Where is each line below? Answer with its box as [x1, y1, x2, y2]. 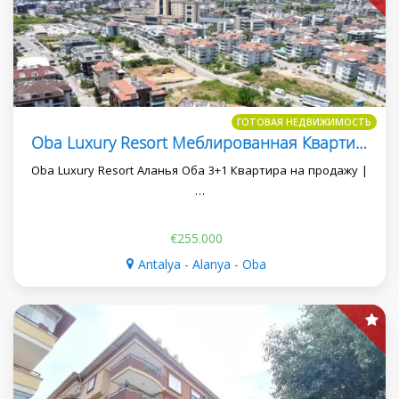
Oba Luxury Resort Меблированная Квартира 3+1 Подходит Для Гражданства [355, 131, 367, 153]
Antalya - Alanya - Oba [138, 255, 266, 273]
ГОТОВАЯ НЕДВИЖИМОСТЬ [237, 115, 371, 128]
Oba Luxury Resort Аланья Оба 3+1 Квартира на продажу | [31, 161, 368, 178]
